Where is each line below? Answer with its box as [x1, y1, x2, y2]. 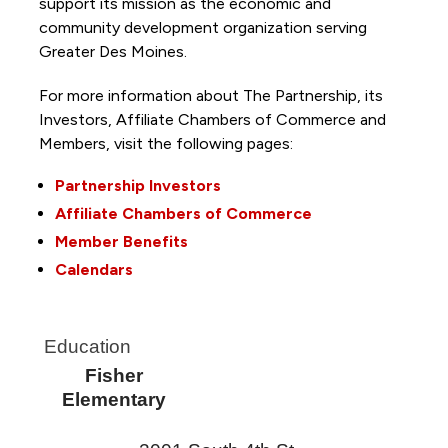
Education [43, 335, 131, 357]
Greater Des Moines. [38, 41, 191, 61]
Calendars [54, 259, 133, 279]
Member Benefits [54, 231, 188, 251]
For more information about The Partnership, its [38, 85, 383, 105]
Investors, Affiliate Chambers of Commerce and [38, 109, 386, 129]
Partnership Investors [54, 175, 221, 195]
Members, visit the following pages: [38, 133, 297, 153]
